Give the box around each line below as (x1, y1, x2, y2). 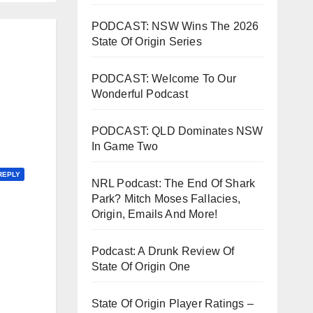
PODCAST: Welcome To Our (91, 72, 237, 85)
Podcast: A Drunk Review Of (91, 245, 235, 257)
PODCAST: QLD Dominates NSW (91, 124, 263, 137)
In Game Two (91, 140, 159, 152)
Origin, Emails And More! (91, 208, 218, 220)
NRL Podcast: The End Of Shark (91, 177, 256, 189)
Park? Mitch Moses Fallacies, (91, 192, 241, 205)
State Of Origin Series (91, 35, 202, 48)
